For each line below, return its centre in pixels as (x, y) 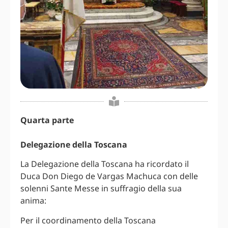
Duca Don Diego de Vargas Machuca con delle (109, 176)
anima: (33, 201)
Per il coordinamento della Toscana (88, 220)
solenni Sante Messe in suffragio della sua (101, 189)
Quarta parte (47, 120)
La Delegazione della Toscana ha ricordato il (105, 164)
